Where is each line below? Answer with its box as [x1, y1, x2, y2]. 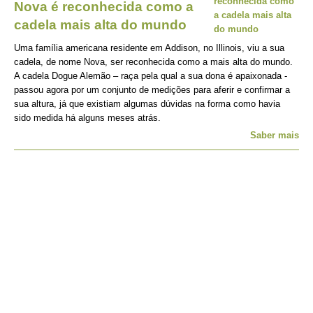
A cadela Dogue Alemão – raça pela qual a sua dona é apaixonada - [14, 71, 287, 81]
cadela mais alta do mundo [14, 17, 187, 32]
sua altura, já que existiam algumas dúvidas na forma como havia [14, 99, 280, 109]
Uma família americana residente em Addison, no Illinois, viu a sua [14, 43, 284, 53]
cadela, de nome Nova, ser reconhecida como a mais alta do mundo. [14, 57, 293, 67]
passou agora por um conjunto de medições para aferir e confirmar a [14, 85, 290, 95]
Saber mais [250, 130, 299, 140]
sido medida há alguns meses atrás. [14, 112, 161, 123]
